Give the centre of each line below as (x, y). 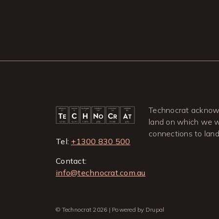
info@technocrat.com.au (101, 173)
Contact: (71, 161)
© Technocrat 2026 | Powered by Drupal (110, 209)
